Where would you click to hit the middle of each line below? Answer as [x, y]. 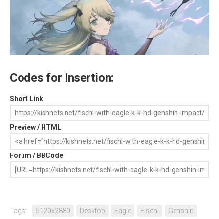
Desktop [92, 210]
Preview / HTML [35, 127]
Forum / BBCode [36, 155]
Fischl [150, 210]
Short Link [26, 99]
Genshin [181, 210]
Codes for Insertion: [62, 77]
